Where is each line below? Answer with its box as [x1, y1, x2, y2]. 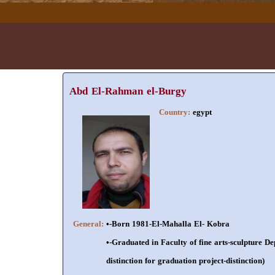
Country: [159, 104, 193, 120]
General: [73, 215, 106, 231]
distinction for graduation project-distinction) [106, 252, 265, 268]
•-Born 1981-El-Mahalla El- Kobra [106, 215, 230, 231]
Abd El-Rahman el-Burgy [69, 80, 187, 101]
